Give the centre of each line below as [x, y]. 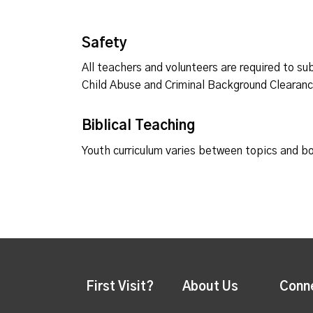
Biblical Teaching [138, 126]
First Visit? [119, 287]
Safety [104, 43]
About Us [211, 287]
